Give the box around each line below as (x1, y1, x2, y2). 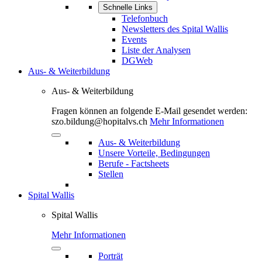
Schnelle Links (103, 3, 153, 12)
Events (122, 35, 147, 44)
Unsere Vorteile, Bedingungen (98, 148, 210, 158)
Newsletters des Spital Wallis (122, 24, 228, 34)
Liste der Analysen (122, 45, 191, 55)
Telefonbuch (122, 13, 168, 23)
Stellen (98, 169, 123, 179)
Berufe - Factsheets (98, 158, 169, 168)
